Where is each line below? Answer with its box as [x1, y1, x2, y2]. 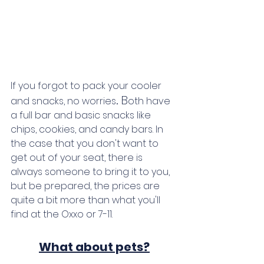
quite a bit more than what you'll [11, 193, 163, 207]
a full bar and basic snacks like [11, 108, 153, 122]
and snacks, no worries [11, 94, 116, 108]
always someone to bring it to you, [11, 164, 172, 179]
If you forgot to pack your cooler [11, 78, 164, 93]
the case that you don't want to [11, 136, 161, 150]
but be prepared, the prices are [11, 179, 162, 193]
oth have [128, 94, 173, 108]
